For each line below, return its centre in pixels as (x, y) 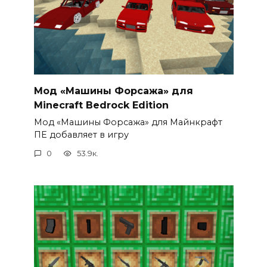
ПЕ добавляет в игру (81, 134)
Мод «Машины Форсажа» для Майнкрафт (128, 122)
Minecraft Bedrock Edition (101, 105)
